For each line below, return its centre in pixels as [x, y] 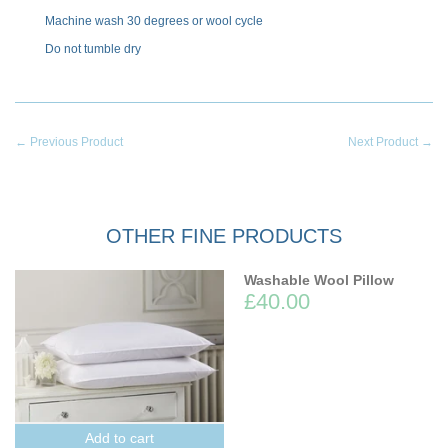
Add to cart [119, 437]
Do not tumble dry [93, 49]
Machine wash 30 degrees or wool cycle [154, 21]
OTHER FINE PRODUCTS [224, 236]
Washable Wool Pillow [319, 280]
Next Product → [390, 142]
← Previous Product [69, 142]
